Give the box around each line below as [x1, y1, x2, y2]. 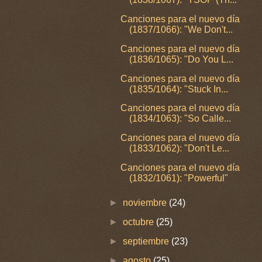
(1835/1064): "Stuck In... [129, 84, 229, 94]
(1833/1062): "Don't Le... [129, 143, 230, 154]
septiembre [122, 236, 171, 247]
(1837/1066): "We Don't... [129, 24, 233, 35]
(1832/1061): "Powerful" [129, 173, 229, 184]
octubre [122, 217, 156, 227]
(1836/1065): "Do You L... [129, 54, 234, 64]
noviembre [122, 198, 169, 208]
